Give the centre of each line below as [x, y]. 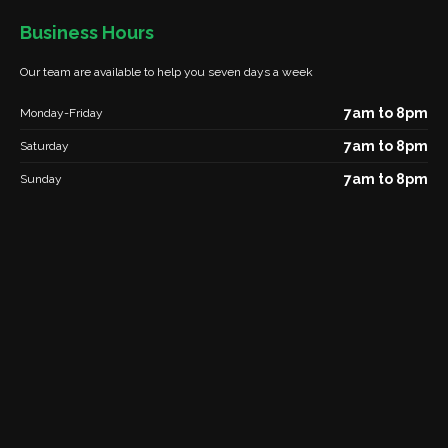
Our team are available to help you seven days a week [166, 72]
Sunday [41, 178]
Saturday [44, 145]
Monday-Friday [61, 112]
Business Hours [87, 32]
